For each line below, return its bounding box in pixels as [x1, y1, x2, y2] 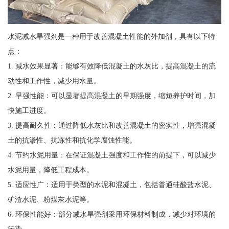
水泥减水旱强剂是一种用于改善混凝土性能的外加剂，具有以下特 [7, 32, 215, 40]
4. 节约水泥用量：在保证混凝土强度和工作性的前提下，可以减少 [7, 150, 216, 159]
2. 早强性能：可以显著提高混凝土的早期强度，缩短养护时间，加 [7, 91, 216, 100]
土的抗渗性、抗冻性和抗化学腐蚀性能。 [7, 135, 136, 144]
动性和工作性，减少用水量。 [7, 76, 101, 85]
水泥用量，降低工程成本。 [7, 165, 94, 174]
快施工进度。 [7, 106, 51, 114]
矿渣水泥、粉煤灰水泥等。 [7, 195, 94, 203]
